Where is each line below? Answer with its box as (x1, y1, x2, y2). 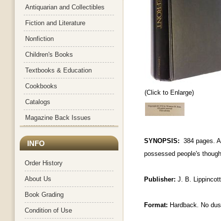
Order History (25, 159, 63, 167)
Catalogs (25, 98, 50, 106)
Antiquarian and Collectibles (25, 3, 105, 11)
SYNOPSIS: (144, 137, 180, 145)
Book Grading (25, 191, 64, 198)
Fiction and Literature (25, 19, 85, 27)
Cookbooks (25, 82, 57, 90)
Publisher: (144, 176, 176, 184)
